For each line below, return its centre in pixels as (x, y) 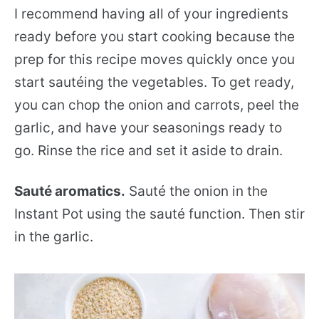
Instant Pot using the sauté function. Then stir (159, 214)
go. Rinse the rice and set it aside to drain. (148, 150)
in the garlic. (54, 236)
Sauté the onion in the (197, 191)
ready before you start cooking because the (155, 36)
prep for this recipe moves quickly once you (155, 59)
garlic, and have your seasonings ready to (148, 127)
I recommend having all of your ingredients (151, 14)
